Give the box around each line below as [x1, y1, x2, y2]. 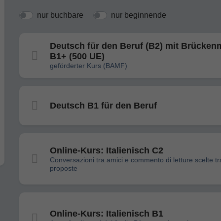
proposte [50, 164, 77, 172]
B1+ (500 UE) [50, 51, 105, 61]
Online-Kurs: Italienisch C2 [50, 145, 163, 155]
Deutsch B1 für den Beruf [50, 100, 157, 110]
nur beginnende [111, 11, 166, 19]
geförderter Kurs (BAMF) [50, 62, 127, 70]
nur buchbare [37, 11, 83, 19]
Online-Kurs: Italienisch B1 [50, 209, 163, 219]
